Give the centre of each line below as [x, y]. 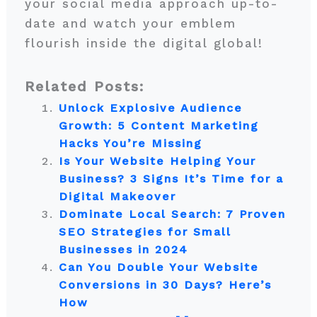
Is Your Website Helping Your [157, 161]
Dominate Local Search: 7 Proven [172, 214]
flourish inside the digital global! [146, 43]
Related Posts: [84, 86]
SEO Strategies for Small [145, 232]
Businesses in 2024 [126, 249]
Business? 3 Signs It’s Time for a [171, 179]
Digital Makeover [117, 196]
